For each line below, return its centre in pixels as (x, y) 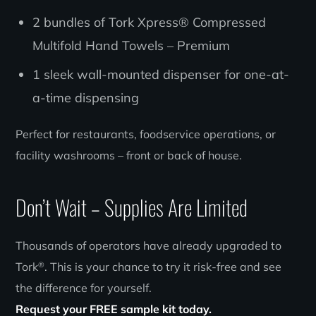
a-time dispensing (85, 97)
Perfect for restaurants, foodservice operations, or (146, 134)
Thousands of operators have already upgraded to (149, 245)
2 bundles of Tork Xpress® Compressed (149, 22)
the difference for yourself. (84, 287)
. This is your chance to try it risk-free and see (163, 266)
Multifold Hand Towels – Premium (131, 45)
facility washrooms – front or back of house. (129, 155)
